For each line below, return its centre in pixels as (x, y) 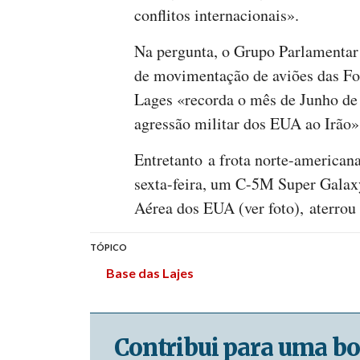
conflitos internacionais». (217, 15)
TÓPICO (108, 247)
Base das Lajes (150, 272)
